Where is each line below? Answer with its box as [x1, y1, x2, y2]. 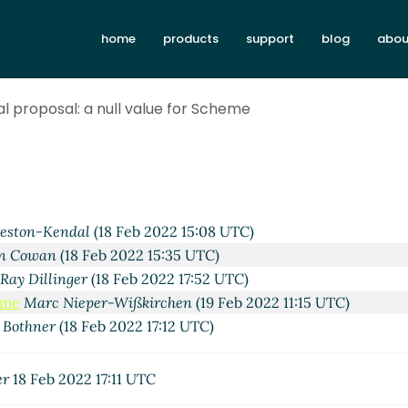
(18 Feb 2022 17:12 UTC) [56, 317, 215, 336]
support [246, 30, 294, 48]
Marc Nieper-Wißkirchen [23, 293, 192, 312]
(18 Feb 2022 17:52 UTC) [87, 270, 250, 289]
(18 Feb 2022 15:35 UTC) [56, 246, 220, 265]
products [163, 30, 219, 48]
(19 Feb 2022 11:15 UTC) [191, 293, 350, 312]
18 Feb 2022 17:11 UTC [9, 370, 156, 389]
